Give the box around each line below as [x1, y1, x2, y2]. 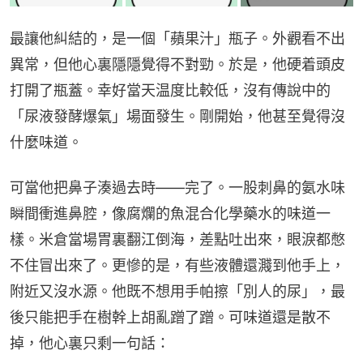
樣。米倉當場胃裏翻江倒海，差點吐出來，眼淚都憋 [10, 230, 345, 248]
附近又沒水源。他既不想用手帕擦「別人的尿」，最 [10, 282, 345, 300]
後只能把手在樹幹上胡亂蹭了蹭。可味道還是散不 [10, 308, 331, 326]
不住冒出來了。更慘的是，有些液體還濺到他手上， [10, 256, 345, 274]
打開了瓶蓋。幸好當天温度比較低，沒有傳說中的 [10, 81, 331, 99]
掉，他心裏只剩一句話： [10, 334, 170, 352]
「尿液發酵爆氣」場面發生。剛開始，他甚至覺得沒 [10, 107, 345, 125]
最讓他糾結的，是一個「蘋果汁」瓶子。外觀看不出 [10, 29, 345, 47]
